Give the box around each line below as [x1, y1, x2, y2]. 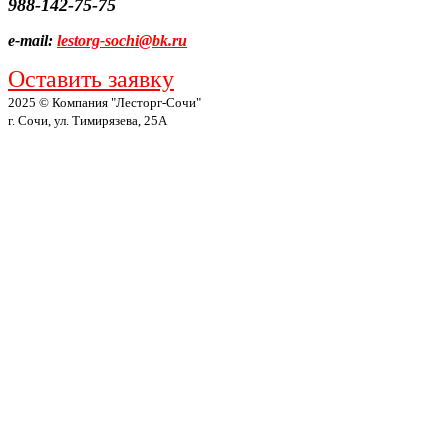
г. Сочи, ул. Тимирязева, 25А [8, 113, 167, 129]
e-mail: [8, 32, 57, 50]
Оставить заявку [8, 66, 174, 93]
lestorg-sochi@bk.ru [57, 32, 187, 50]
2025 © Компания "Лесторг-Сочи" [8, 95, 201, 111]
